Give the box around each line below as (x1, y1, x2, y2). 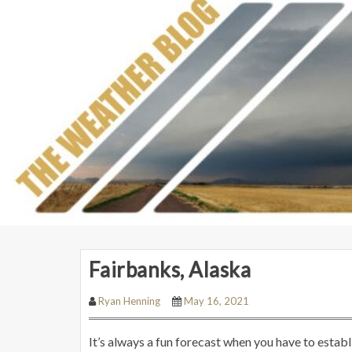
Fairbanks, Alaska (89, 257, 251, 282)
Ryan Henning (98, 295, 160, 307)
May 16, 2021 (184, 295, 249, 307)
